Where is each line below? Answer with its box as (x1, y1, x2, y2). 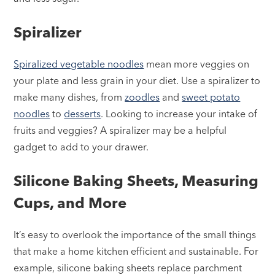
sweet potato (182, 91, 241, 104)
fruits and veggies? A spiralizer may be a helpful (14, 124, 227, 137)
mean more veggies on (144, 58, 250, 71)
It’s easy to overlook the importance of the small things (14, 228, 257, 241)
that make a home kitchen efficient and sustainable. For (14, 245, 259, 258)
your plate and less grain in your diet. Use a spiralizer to (14, 74, 261, 87)
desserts (64, 107, 101, 120)
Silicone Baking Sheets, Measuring (14, 172, 259, 190)
